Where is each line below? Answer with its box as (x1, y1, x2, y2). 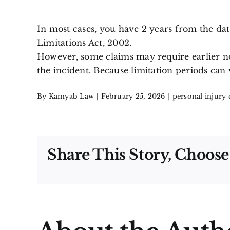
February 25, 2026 (101, 92, 165, 101)
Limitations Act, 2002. (37, 37, 132, 48)
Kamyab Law (48, 92, 94, 101)
